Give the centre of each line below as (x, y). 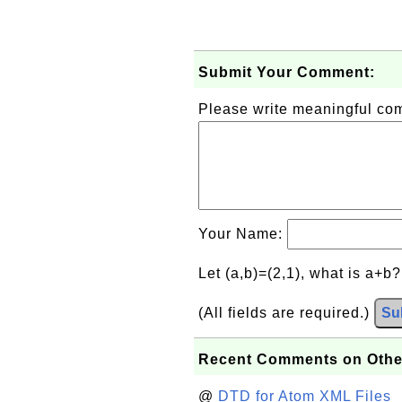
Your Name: (243, 234)
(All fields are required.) (286, 313)
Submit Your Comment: (287, 72)
